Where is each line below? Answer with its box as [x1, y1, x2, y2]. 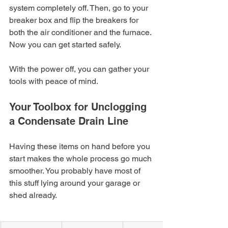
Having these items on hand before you [9, 141, 152, 151]
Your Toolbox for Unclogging [9, 100, 150, 113]
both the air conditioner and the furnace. [9, 27, 153, 37]
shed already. [9, 190, 57, 200]
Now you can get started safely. [9, 39, 121, 49]
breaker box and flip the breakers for [9, 15, 140, 25]
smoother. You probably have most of [9, 165, 142, 176]
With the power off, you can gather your [9, 64, 151, 74]
